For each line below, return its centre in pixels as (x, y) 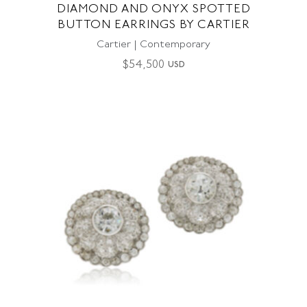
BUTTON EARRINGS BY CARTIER (153, 25)
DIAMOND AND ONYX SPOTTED (153, 9)
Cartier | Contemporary (153, 45)
